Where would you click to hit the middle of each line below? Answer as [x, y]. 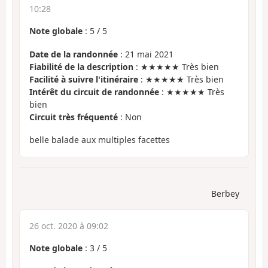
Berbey [225, 193]
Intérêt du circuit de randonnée [94, 92]
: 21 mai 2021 [146, 54]
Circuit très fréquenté [74, 117]
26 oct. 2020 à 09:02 [69, 226]
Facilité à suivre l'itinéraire [84, 79]
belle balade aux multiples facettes [100, 140]
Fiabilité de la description [81, 66]
